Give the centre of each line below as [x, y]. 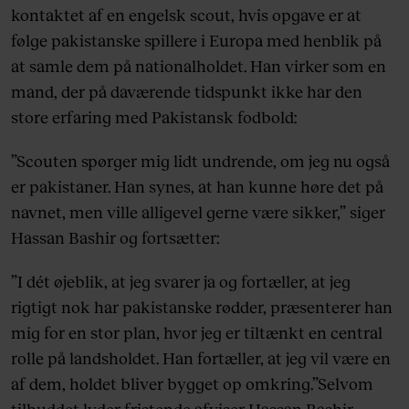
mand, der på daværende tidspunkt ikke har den [187, 92]
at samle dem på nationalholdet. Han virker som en [199, 66]
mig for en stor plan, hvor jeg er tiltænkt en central [197, 333]
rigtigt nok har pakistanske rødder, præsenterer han [202, 307]
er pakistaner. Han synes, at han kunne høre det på [197, 187]
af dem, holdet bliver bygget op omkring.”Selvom [192, 384]
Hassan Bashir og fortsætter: [115, 238]
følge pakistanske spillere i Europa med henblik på [196, 41]
